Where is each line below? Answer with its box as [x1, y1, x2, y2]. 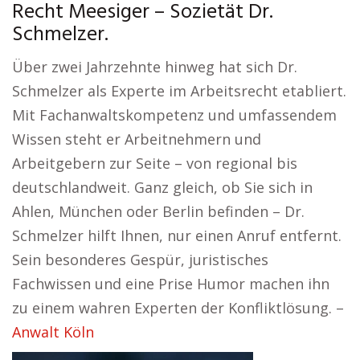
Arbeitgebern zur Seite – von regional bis [12, 153, 297, 173]
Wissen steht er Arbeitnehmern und [12, 129, 261, 149]
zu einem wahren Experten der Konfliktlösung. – [12, 298, 344, 317]
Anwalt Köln [12, 322, 94, 342]
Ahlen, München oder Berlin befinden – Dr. [12, 202, 305, 221]
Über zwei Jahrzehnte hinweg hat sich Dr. [12, 57, 297, 76]
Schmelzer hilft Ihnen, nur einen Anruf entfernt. [12, 226, 342, 245]
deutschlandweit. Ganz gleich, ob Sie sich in [12, 178, 313, 197]
